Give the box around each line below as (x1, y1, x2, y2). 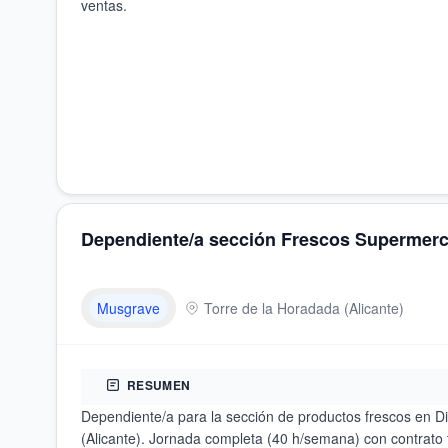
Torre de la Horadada (204, 298, 340, 318)
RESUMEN (127, 376, 191, 394)
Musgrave (97, 298, 160, 318)
